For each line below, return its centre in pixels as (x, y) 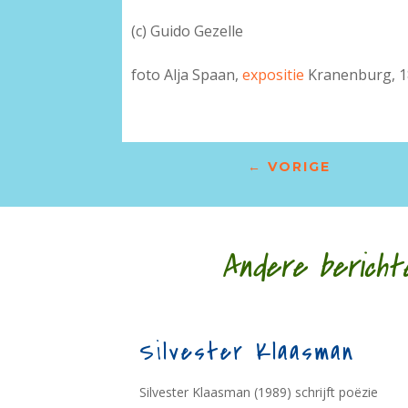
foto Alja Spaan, (187, 75)
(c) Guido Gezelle (188, 31)
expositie (274, 75)
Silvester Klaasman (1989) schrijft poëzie (259, 393)
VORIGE (299, 167)
